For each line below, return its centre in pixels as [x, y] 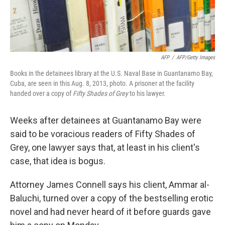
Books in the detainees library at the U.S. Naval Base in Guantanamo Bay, [111, 74]
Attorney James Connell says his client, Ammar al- [110, 185]
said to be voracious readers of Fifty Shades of [103, 134]
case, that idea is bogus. [58, 161]
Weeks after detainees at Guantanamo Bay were [106, 121]
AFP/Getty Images [196, 58]
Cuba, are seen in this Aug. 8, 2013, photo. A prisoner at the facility [102, 84]
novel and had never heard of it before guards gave [110, 212]
